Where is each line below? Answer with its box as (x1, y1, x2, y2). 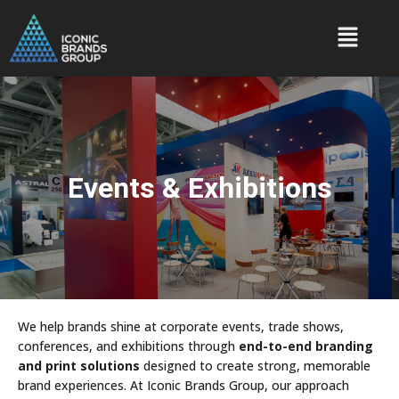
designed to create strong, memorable (140, 357, 370, 375)
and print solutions (18, 357, 140, 375)
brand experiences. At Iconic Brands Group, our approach (18, 377, 349, 395)
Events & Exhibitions (67, 171, 332, 206)
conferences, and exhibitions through (18, 338, 239, 355)
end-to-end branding (239, 338, 373, 355)
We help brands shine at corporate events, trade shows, (18, 318, 344, 336)
